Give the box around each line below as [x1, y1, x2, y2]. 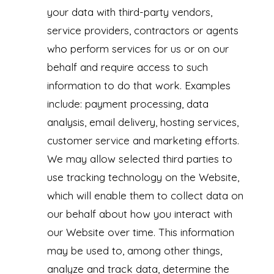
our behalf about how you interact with [46, 207, 232, 221]
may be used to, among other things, [46, 244, 222, 257]
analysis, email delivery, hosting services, [46, 116, 239, 129]
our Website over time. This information [46, 226, 234, 239]
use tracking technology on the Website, [46, 171, 239, 184]
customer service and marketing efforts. [46, 134, 239, 147]
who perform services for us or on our [46, 42, 229, 56]
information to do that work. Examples [46, 79, 231, 92]
